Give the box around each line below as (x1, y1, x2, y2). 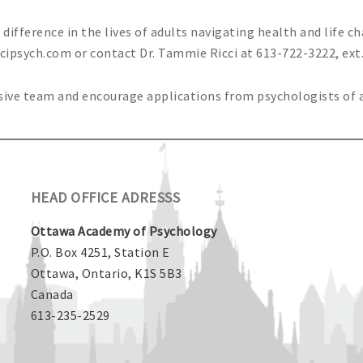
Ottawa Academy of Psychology (30, 222, 217, 239)
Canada (30, 285, 74, 302)
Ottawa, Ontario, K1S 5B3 (30, 264, 182, 281)
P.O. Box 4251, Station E (30, 243, 170, 260)
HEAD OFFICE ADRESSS (30, 187, 181, 207)
